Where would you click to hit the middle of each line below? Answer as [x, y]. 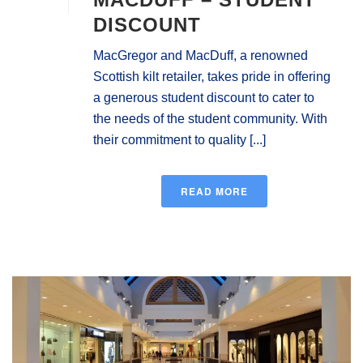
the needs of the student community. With [210, 118]
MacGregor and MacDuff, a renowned [201, 55]
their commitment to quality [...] [179, 139]
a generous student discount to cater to [204, 97]
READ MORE [214, 191]
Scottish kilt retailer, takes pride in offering [212, 76]
